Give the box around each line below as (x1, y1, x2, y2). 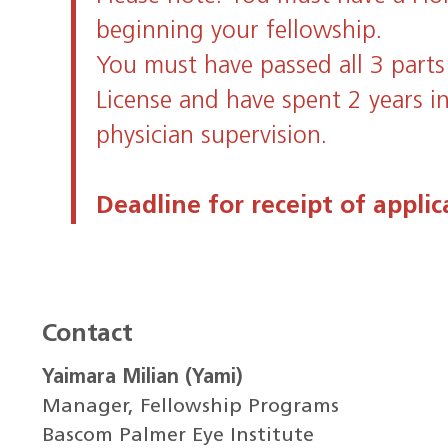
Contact (41, 322, 133, 348)
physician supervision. (96, 124, 328, 150)
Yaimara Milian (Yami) (41, 368, 243, 389)
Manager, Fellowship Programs (41, 397, 339, 418)
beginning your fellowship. (96, 19, 383, 45)
